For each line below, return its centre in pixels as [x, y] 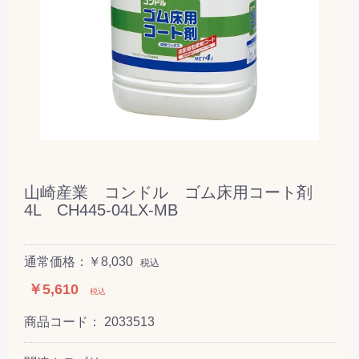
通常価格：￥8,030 [79, 261]
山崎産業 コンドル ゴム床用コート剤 [176, 192]
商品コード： [64, 321]
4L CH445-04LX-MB [101, 210]
